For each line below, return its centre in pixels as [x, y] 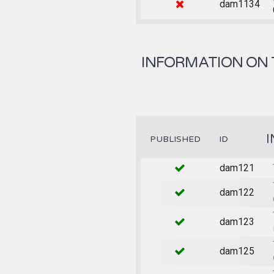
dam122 [237, 192]
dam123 [237, 221]
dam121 [237, 168]
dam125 [237, 251]
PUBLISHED [175, 139]
